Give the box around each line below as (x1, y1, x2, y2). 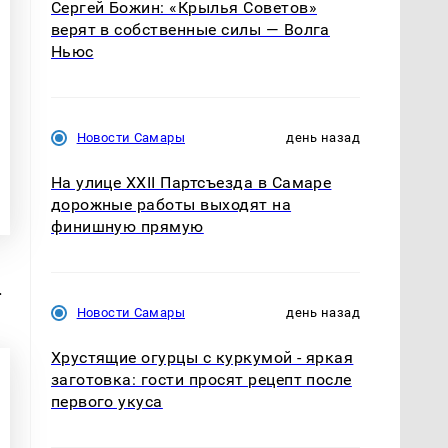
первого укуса (50, 392, 163, 412)
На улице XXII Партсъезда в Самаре (50, 173, 332, 193)
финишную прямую (50, 217, 204, 237)
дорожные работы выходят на (50, 195, 292, 215)
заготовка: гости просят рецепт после (50, 370, 352, 390)
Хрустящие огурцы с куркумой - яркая (50, 348, 354, 368)
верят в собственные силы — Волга (50, 20, 330, 40)
